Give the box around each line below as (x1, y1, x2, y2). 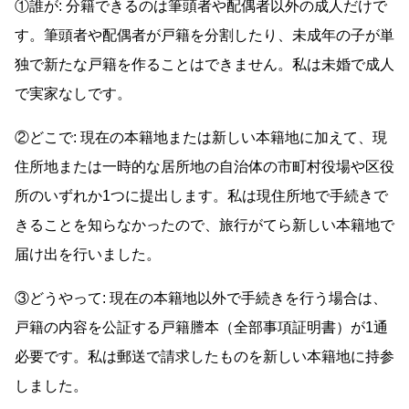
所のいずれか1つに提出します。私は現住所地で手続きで (15, 188, 388, 204)
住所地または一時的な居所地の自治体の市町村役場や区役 (15, 159, 394, 175)
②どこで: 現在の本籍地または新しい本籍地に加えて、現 (15, 130, 387, 146)
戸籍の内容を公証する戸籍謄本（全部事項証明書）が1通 (15, 320, 388, 336)
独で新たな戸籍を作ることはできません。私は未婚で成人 (15, 57, 394, 73)
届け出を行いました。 (15, 246, 161, 263)
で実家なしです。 (15, 86, 131, 102)
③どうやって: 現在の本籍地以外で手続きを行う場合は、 (15, 290, 387, 307)
